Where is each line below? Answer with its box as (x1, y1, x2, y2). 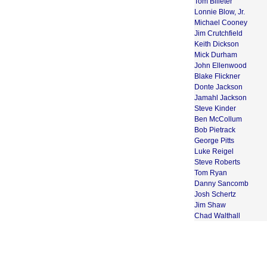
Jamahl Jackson (194, 93, 247, 102)
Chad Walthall (194, 211, 240, 220)
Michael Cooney (194, 18, 247, 27)
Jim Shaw (194, 200, 226, 209)
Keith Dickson (194, 39, 239, 48)
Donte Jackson (194, 82, 243, 91)
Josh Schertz (194, 190, 236, 198)
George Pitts (194, 136, 234, 145)
